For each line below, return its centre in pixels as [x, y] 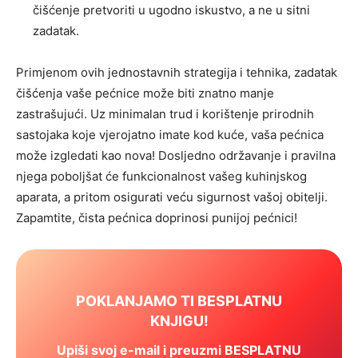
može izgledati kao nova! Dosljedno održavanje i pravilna [176, 155]
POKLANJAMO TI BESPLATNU [179, 301]
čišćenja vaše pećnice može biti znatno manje [145, 93]
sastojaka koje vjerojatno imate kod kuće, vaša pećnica [170, 134]
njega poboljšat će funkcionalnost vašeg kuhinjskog [161, 176]
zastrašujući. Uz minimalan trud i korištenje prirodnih [165, 113]
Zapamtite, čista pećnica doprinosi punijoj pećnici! [157, 217]
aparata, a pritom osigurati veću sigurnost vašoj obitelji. [172, 197]
